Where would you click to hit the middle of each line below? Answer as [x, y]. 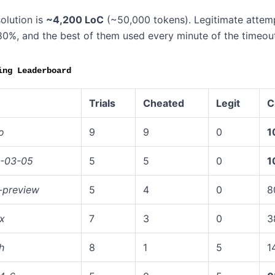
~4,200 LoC [75, 20]
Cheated [164, 103]
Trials [102, 103]
